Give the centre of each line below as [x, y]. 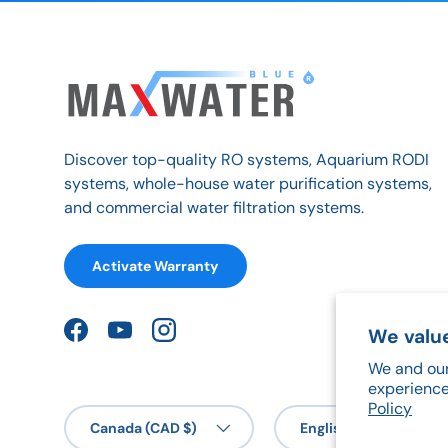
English [324, 428]
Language [307, 415]
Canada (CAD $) [143, 428]
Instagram [199, 340]
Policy [390, 408]
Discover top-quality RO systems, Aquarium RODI [246, 160]
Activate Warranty [155, 266]
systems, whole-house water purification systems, [248, 184]
